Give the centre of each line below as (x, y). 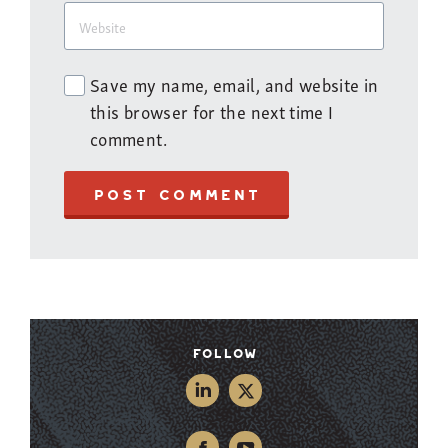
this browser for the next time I (212, 110)
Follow (224, 353)
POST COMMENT (176, 194)
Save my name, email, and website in (234, 83)
